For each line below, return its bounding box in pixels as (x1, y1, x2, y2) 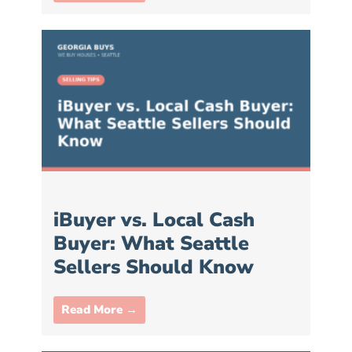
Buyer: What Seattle (53, 229, 249, 257)
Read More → (61, 301, 137, 317)
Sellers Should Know (53, 253, 254, 280)
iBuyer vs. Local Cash (53, 206, 255, 233)
